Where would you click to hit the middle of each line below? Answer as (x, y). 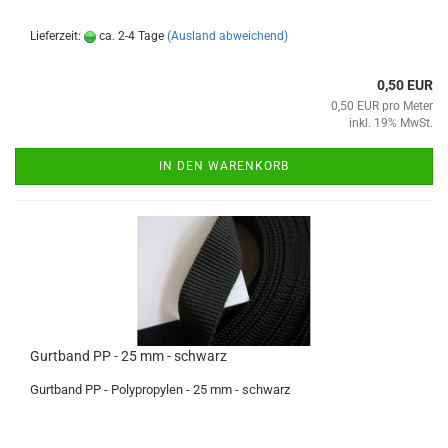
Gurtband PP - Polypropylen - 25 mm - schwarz (160, 389)
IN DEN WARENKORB (224, 166)
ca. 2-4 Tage (130, 36)
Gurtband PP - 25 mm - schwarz (128, 356)
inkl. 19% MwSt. (391, 123)
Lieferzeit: (57, 36)
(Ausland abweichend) (227, 36)
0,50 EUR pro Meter (382, 106)
